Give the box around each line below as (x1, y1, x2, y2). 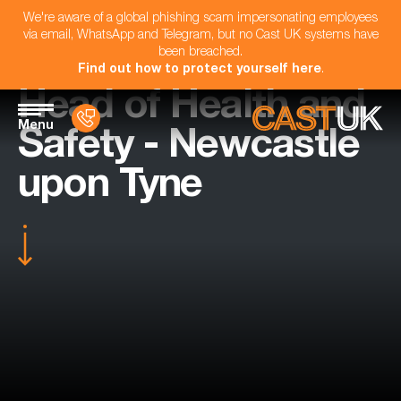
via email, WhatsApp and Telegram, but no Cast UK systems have (22, 30, 379, 42)
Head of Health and (18, 89, 364, 129)
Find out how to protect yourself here (77, 64, 321, 76)
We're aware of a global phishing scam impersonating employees (23, 13, 378, 25)
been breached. (158, 47, 243, 59)
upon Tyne (18, 167, 202, 208)
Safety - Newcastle (18, 128, 359, 168)
